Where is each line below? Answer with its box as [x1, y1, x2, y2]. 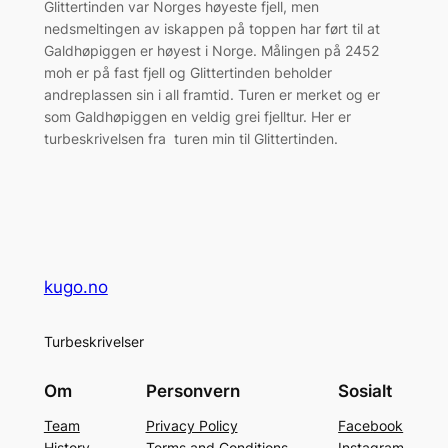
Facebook [338, 417, 404, 435]
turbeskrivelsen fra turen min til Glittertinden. [43, 129, 338, 147]
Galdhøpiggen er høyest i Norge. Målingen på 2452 [43, 41, 379, 59]
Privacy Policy [145, 417, 238, 435]
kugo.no [43, 276, 108, 297]
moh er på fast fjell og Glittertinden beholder [43, 63, 332, 81]
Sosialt [338, 381, 393, 402]
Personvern [145, 381, 240, 402]
